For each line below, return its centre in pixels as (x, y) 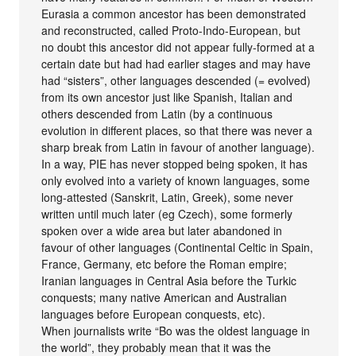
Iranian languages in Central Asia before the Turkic (169, 280)
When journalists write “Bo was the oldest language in (176, 330)
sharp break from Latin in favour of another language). (178, 147)
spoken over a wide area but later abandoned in (162, 230)
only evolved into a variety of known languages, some (176, 180)
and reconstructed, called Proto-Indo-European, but (171, 30)
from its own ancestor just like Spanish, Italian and (167, 97)
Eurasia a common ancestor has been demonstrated (174, 13)
